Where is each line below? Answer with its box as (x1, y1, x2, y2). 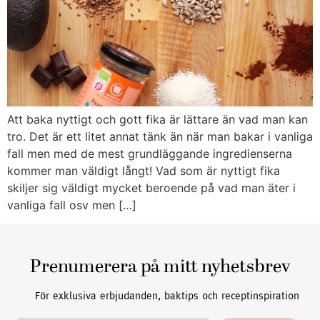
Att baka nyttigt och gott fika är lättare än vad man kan (7, 111, 308, 126)
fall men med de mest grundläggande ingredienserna (7, 146, 292, 161)
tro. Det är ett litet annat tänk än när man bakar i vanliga (7, 129, 313, 144)
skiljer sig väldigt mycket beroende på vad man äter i (7, 180, 296, 195)
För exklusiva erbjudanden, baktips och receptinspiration (35, 289, 299, 301)
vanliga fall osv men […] (7, 197, 136, 212)
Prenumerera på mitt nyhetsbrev (30, 257, 290, 278)
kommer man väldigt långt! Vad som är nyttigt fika (7, 163, 280, 178)
